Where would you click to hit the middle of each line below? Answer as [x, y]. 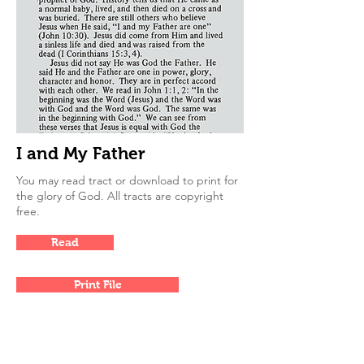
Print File [97, 284]
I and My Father [81, 153]
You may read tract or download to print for [127, 180]
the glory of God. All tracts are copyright [120, 196]
